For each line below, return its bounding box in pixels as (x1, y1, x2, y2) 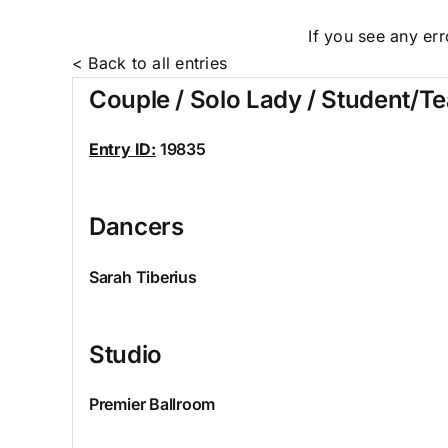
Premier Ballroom (88, 394, 216, 415)
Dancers (88, 212, 184, 242)
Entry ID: (88, 139, 156, 160)
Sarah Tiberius (88, 266, 197, 287)
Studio (88, 339, 162, 369)
